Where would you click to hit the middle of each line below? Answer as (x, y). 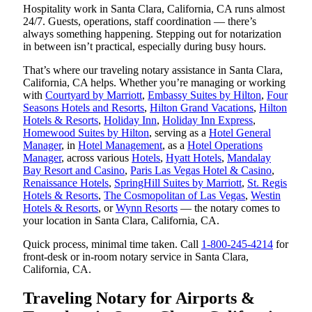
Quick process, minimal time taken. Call (112, 244)
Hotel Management (120, 145)
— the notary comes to (229, 208)
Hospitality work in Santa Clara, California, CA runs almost (154, 8)
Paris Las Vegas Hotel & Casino (201, 170)
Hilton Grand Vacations (202, 107)
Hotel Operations (225, 145)
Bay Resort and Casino (74, 170)
